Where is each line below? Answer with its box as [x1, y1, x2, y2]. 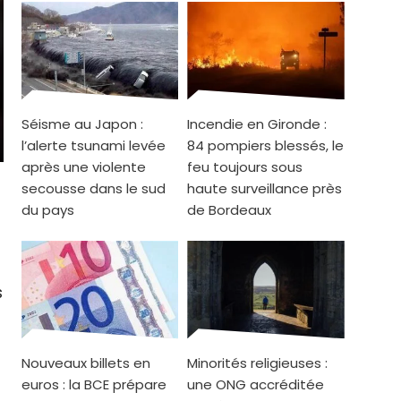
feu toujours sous [187, 158, 303, 177]
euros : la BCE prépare [21, 375, 166, 395]
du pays [21, 200, 74, 220]
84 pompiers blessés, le [187, 136, 345, 156]
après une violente [21, 158, 146, 177]
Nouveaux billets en [21, 354, 150, 373]
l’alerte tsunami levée [21, 136, 166, 156]
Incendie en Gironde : [187, 115, 328, 134]
